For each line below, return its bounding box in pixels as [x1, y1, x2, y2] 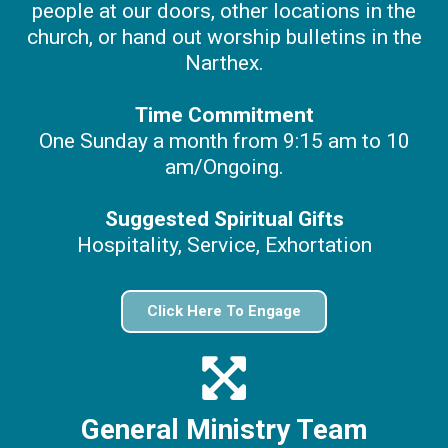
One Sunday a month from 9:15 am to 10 [38, 129, 410, 153]
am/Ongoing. [164, 155, 284, 179]
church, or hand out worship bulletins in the [26, 25, 422, 49]
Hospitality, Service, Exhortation [76, 233, 372, 257]
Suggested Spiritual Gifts [104, 207, 344, 231]
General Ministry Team [80, 413, 368, 446]
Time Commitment [134, 103, 314, 127]
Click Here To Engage [147, 302, 301, 320]
